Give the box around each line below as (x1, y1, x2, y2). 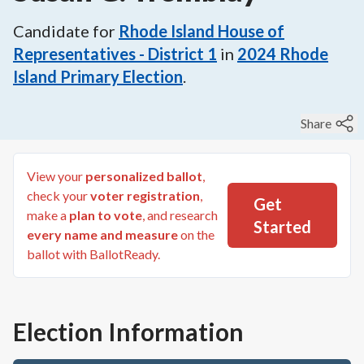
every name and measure (27, 227, 178, 242)
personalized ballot (85, 168, 202, 184)
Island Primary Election (13, 67, 183, 86)
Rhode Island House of (119, 21, 284, 41)
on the (178, 227, 214, 242)
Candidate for (13, 21, 115, 41)
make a (27, 207, 67, 223)
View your (27, 168, 85, 184)
